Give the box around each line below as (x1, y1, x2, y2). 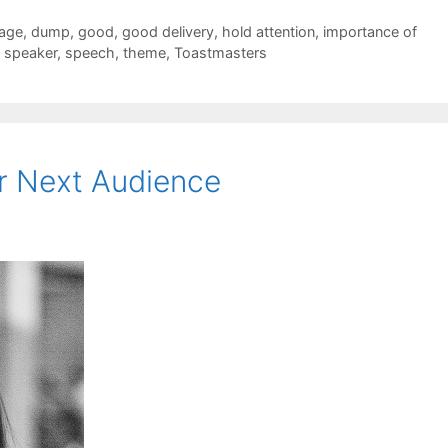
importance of (322, 22, 417, 40)
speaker (4, 43, 57, 61)
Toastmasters (174, 43, 267, 61)
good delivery (121, 22, 214, 40)
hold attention (221, 22, 315, 40)
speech (65, 43, 115, 61)
